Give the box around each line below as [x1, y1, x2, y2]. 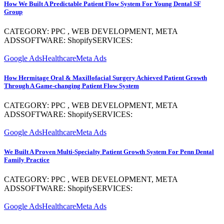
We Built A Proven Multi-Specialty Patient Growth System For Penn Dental [4, 148, 214, 156]
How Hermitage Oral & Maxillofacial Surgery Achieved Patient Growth [4, 73, 207, 81]
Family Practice [4, 156, 49, 164]
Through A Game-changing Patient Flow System [4, 81, 139, 89]
